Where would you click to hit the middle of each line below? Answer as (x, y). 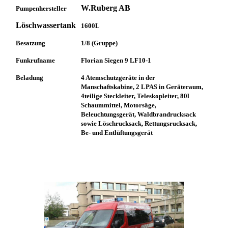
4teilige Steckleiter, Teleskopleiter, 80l (135, 96)
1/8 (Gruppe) (99, 43)
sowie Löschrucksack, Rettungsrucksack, (139, 124)
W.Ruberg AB (106, 8)
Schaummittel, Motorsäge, (119, 105)
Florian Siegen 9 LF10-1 (116, 61)
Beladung (30, 78)
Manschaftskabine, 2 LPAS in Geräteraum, (142, 87)
